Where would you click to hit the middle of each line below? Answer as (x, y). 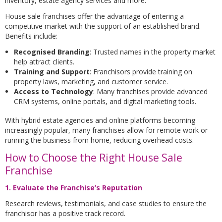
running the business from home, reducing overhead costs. (99, 140)
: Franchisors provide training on (141, 71)
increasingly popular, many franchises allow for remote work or (106, 130)
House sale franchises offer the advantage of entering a (94, 16)
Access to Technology (54, 91)
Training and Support (52, 71)
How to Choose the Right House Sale (94, 157)
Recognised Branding (52, 52)
